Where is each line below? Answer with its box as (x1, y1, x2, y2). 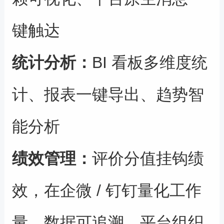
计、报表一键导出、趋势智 (11, 85, 204, 104)
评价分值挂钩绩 (91, 149, 204, 168)
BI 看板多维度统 (91, 53, 207, 72)
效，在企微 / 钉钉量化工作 (11, 181, 201, 200)
